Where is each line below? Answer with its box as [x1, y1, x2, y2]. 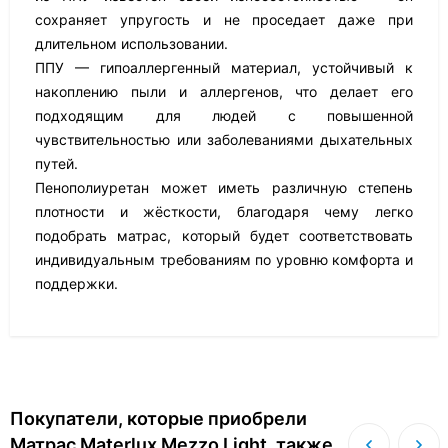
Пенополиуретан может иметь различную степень [35, 179, 413, 196]
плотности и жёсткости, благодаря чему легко [35, 203, 413, 220]
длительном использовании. [35, 35, 228, 52]
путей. [35, 155, 78, 172]
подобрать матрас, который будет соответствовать [35, 227, 413, 244]
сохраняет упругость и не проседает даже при [35, 11, 413, 28]
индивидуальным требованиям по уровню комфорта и [35, 251, 413, 268]
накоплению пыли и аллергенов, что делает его [35, 83, 413, 100]
